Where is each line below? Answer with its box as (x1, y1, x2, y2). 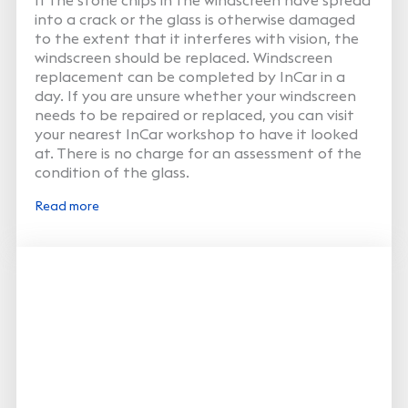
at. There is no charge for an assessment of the (34, 143, 362, 162)
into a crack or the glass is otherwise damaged (34, 9, 355, 28)
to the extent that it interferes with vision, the (34, 28, 359, 47)
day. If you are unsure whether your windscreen (34, 86, 356, 105)
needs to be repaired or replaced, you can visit (34, 105, 354, 124)
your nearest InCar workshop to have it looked (34, 124, 358, 143)
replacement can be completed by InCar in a (34, 66, 345, 86)
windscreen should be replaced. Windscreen (34, 47, 332, 66)
